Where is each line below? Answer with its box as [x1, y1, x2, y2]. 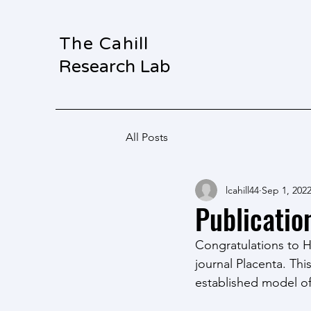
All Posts [126, 131, 168, 144]
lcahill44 [226, 183, 259, 196]
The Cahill [59, 33, 149, 54]
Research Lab [59, 56, 175, 77]
